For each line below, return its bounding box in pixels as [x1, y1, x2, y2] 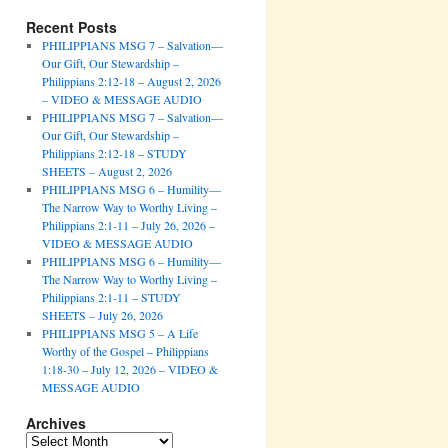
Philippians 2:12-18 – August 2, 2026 [41, 72, 221, 89]
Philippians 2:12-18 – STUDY [41, 144, 187, 161]
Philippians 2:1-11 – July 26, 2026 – [41, 216, 215, 233]
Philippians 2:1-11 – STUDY [41, 288, 181, 305]
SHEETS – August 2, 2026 [41, 162, 172, 179]
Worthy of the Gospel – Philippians [41, 342, 209, 359]
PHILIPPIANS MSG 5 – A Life [41, 324, 198, 341]
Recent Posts [26, 16, 117, 37]
